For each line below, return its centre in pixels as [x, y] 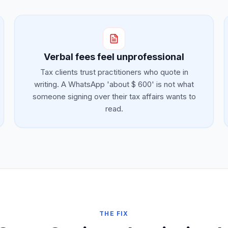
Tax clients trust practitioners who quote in [114, 72]
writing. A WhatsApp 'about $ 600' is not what [114, 84]
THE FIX [114, 213]
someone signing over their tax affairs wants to [114, 96]
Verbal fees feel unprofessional [114, 57]
